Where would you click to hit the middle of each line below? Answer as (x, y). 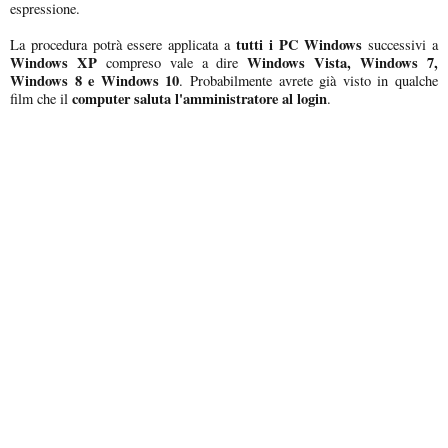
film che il (39, 98)
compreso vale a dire (172, 62)
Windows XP (53, 62)
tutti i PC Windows (296, 44)
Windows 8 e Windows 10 (95, 80)
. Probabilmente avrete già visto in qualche (309, 80)
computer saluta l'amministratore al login (197, 98)
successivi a (400, 44)
